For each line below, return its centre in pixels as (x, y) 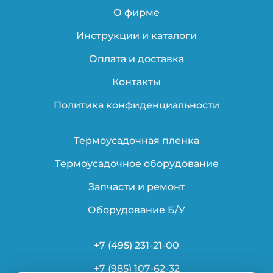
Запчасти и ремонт (136, 187)
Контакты (136, 82)
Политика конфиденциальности (136, 105)
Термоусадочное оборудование (136, 164)
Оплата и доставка (136, 59)
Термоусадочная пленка (136, 141)
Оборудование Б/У (136, 210)
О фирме (136, 13)
